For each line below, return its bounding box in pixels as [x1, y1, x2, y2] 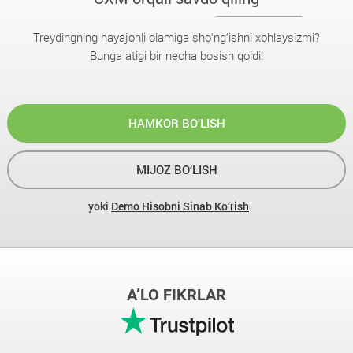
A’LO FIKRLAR [127, 285, 226, 304]
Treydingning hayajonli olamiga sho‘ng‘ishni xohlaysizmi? [33, 29, 320, 45]
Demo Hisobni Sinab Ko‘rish [111, 199, 249, 214]
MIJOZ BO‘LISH [136, 162, 217, 177]
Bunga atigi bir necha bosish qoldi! [90, 47, 263, 63]
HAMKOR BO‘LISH [128, 115, 225, 131]
